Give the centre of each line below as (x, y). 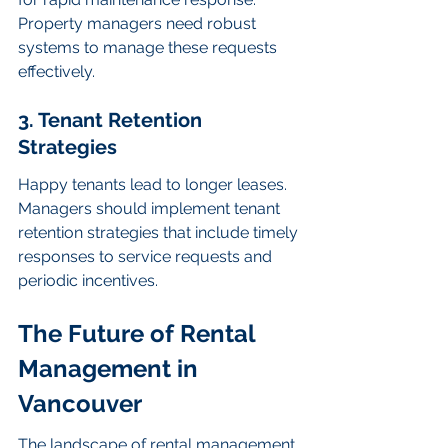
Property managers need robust (139, 24)
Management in (111, 368)
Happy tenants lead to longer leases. (154, 185)
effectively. (56, 72)
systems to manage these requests (149, 48)
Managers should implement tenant (151, 209)
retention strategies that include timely (160, 233)
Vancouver (80, 403)
